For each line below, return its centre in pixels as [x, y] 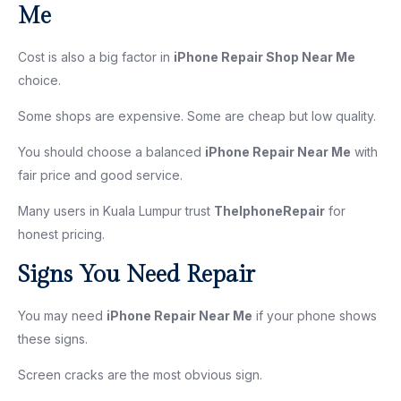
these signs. [53, 338]
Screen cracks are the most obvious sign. [140, 374]
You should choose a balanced [111, 151]
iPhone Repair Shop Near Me [264, 56]
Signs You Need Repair [137, 274]
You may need [62, 315]
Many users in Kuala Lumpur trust [116, 210]
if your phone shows [315, 315]
